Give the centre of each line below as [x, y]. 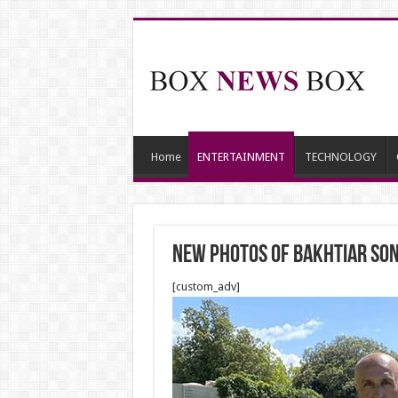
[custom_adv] [206, 287]
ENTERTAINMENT [241, 157]
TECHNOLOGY [340, 157]
